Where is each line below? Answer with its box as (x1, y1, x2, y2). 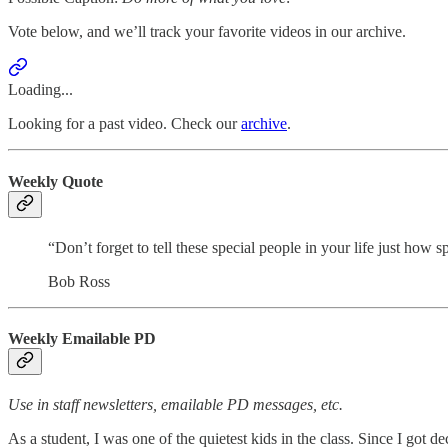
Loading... (8, 81, 73, 99)
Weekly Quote (8, 172, 103, 190)
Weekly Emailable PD (8, 330, 156, 348)
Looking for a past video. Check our (8, 115, 241, 133)
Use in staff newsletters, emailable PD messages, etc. (8, 396, 343, 414)
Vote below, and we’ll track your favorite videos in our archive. (8, 23, 406, 41)
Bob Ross (48, 272, 110, 290)
